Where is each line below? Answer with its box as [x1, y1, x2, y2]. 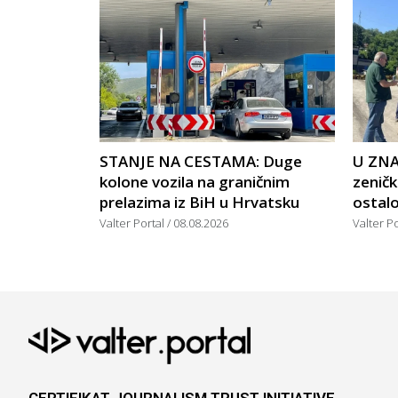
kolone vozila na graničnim [99, 171, 290, 193]
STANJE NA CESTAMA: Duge [99, 151, 302, 172]
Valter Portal [99, 215, 167, 232]
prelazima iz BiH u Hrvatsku [99, 192, 299, 213]
